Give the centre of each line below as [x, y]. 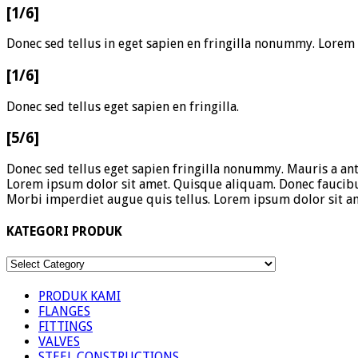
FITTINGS [66, 327]
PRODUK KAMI [80, 296]
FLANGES [64, 312]
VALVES [59, 342]
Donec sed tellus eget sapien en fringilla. [123, 107]
